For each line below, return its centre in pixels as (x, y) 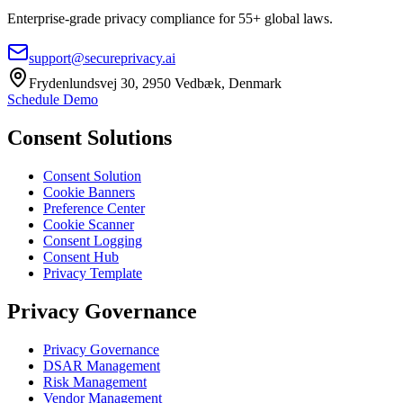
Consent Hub (81, 256)
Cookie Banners (89, 192)
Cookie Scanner (89, 224)
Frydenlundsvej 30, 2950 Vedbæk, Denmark (155, 83)
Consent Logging (93, 240)
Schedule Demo (53, 99)
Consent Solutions (90, 137)
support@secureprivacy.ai (102, 58)
